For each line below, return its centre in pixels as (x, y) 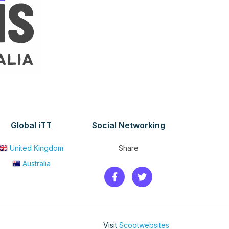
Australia (36, 164)
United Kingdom (36, 148)
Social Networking (128, 125)
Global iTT (31, 125)
